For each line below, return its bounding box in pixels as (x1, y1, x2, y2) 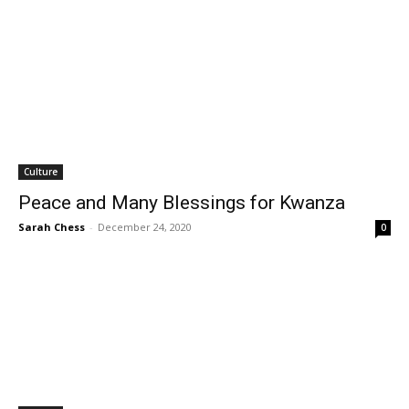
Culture (24, 165, 58, 178)
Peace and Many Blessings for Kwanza (18, 192, 345, 214)
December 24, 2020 (98, 220, 192, 234)
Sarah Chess (18, 220, 85, 234)
